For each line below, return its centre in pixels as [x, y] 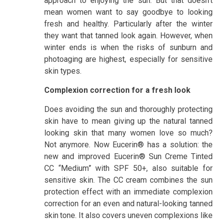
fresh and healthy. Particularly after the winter [128, 24]
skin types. [63, 71]
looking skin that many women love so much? [128, 133]
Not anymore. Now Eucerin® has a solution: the [128, 144]
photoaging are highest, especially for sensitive [128, 59]
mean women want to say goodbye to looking [128, 12]
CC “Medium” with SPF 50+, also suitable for [128, 168]
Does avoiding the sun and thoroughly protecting [128, 109]
